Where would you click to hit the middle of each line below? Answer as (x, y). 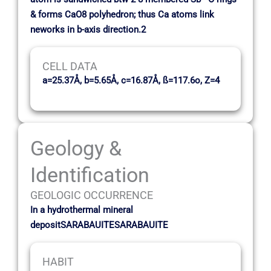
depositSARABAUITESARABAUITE (99, 225)
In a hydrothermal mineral (82, 210)
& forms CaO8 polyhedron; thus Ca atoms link (122, 14)
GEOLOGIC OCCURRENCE (92, 195)
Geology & (76, 148)
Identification (90, 175)
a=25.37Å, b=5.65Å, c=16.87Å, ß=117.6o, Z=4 (131, 81)
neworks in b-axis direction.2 (88, 29)
